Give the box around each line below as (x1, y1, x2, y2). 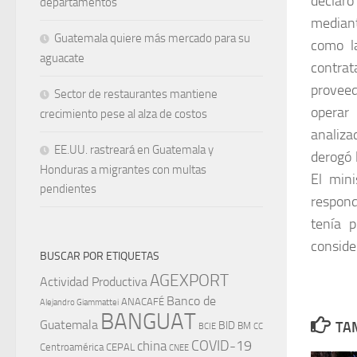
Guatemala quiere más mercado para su (54, 30, 250, 45)
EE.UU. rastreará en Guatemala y (54, 142, 214, 157)
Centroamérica (40, 339, 104, 353)
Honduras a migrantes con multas (40, 162, 206, 177)
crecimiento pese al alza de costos (40, 106, 207, 121)
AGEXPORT (150, 270, 229, 290)
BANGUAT (100, 308, 196, 335)
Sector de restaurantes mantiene (54, 86, 218, 101)
